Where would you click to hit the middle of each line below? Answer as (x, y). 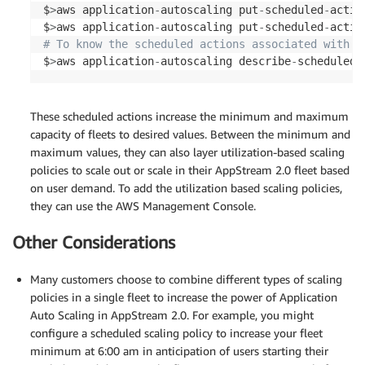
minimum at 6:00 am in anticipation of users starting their (179, 350)
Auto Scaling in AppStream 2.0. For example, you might (172, 314)
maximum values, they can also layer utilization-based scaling (187, 152)
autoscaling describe (226, 61)
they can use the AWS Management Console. (143, 205)
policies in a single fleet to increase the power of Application (184, 297)
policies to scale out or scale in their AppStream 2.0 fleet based (190, 169)
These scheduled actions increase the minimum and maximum (189, 116)
